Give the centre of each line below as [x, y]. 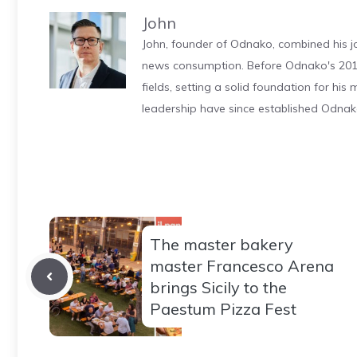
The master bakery [222, 245]
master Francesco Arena [242, 266]
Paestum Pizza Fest [223, 309]
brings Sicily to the [218, 288]
